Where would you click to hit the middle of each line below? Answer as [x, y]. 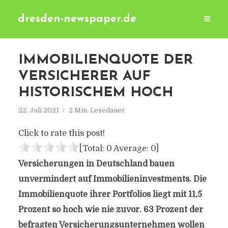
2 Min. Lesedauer [97, 110]
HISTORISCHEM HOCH [95, 93]
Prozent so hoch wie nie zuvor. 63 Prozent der [110, 210]
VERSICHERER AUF [84, 77]
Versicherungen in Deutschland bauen [96, 164]
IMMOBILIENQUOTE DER [105, 60]
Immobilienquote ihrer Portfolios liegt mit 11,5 [110, 194]
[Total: [93, 149]
